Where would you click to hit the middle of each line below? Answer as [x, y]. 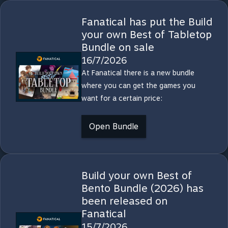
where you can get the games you [138, 85]
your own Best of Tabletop [146, 35]
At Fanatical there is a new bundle [138, 73]
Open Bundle [113, 126]
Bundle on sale [118, 47]
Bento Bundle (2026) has [142, 188]
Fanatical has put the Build [147, 22]
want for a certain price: [122, 98]
